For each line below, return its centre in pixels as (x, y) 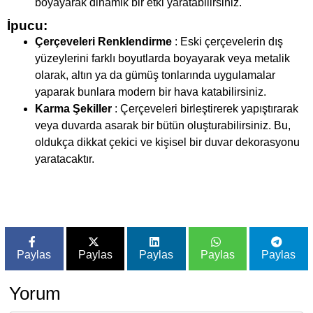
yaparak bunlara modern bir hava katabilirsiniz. (151, 92)
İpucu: (27, 26)
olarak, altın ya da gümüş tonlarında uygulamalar (155, 75)
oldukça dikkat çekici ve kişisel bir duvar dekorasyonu (167, 143)
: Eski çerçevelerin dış (227, 42)
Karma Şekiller (73, 109)
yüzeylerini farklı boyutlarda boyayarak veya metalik (162, 59)
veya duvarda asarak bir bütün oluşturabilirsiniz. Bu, (163, 126)
